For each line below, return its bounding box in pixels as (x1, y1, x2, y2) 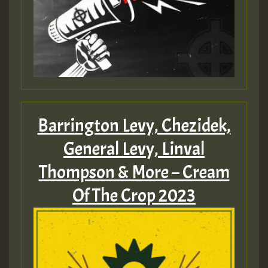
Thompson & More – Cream (38, 161, 230, 184)
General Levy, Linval (63, 138, 205, 161)
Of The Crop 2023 (72, 184, 196, 208)
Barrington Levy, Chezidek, (37, 114, 231, 138)
